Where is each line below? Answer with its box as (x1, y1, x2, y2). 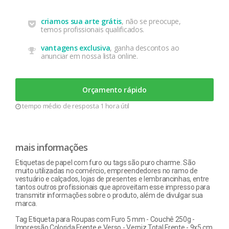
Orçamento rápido (82, 85, 147, 95)
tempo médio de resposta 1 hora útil (20, 101, 129, 110)
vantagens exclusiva (41, 43, 110, 53)
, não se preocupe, (122, 16, 181, 26)
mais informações (15, 141, 87, 153)
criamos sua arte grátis (41, 16, 122, 26)
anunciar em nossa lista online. (41, 51, 138, 61)
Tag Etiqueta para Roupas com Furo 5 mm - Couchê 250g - (15, 215, 195, 223)
